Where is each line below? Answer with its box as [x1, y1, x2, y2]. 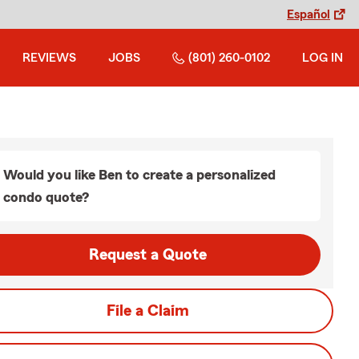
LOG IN [302, 51, 343, 64]
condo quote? [3, 190, 89, 204]
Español [287, 8, 330, 21]
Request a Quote [88, 247, 207, 263]
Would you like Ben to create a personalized [3, 167, 276, 182]
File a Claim [106, 303, 189, 319]
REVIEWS [22, 51, 76, 64]
